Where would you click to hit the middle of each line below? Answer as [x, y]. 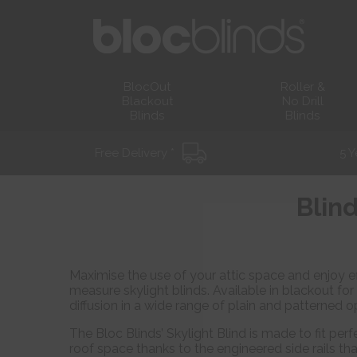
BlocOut [147, 87]
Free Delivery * [135, 153]
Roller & [302, 87]
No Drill [302, 101]
